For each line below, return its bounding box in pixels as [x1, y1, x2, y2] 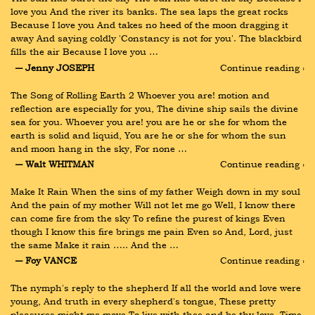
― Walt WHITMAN [15, 157, 94, 170]
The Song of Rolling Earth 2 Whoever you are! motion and [11, 88, 269, 101]
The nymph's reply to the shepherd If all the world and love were [11, 281, 301, 295]
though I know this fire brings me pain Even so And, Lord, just [11, 224, 292, 238]
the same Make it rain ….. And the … [11, 238, 179, 251]
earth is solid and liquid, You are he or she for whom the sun [11, 128, 286, 141]
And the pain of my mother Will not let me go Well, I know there [11, 198, 295, 211]
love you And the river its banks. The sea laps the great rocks [11, 5, 288, 18]
